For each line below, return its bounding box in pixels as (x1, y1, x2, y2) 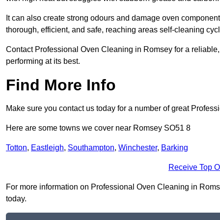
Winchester (118, 143, 157, 152)
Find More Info (6, 76, 116, 94)
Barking (161, 143, 188, 152)
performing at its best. (6, 57, 80, 66)
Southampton (68, 143, 114, 152)
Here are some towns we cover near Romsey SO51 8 (6, 124, 191, 133)
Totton (6, 143, 27, 152)
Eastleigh (31, 143, 64, 152)
